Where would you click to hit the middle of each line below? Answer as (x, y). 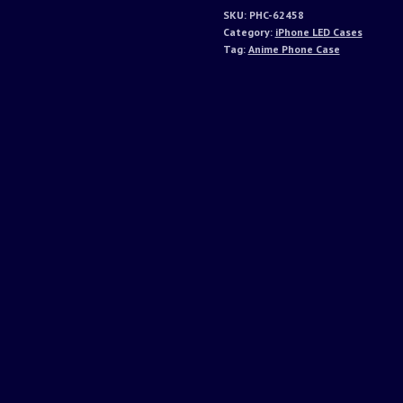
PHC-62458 (276, 14)
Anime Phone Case (294, 49)
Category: (249, 31)
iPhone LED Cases (318, 31)
